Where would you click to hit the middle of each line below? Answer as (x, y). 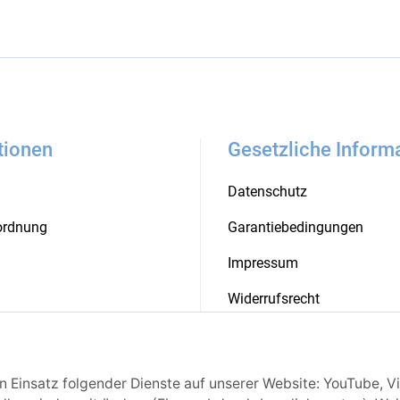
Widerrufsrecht (274, 299)
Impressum (263, 262)
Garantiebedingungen (296, 227)
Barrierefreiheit (274, 335)
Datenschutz (267, 191)
